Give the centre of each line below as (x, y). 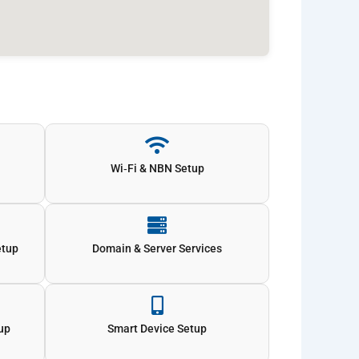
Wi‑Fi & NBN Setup (157, 168)
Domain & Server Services (157, 248)
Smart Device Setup (157, 328)
